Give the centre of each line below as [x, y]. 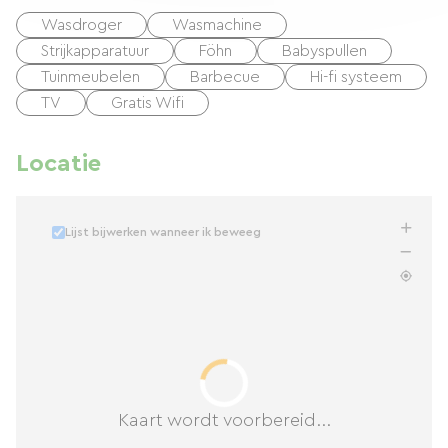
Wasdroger [81, 25]
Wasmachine [217, 25]
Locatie [58, 164]
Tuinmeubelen [90, 77]
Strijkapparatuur [95, 51]
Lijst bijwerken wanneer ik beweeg [163, 232]
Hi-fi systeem [356, 77]
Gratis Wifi [147, 103]
